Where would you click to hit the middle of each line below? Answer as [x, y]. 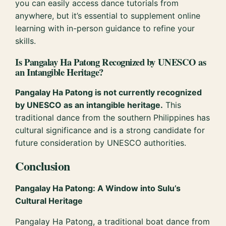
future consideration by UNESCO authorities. [101, 143]
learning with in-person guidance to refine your [105, 28]
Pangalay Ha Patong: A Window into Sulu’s [98, 188]
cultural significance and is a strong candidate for [110, 130]
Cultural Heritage [49, 201]
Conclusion [43, 166]
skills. [26, 41]
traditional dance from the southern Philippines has [113, 118]
